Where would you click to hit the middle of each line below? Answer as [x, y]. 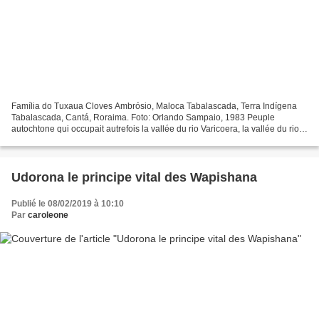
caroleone [48, 215]
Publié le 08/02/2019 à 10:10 [68, 203]
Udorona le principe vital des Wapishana [134, 177]
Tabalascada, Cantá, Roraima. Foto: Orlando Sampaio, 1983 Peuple [143, 117]
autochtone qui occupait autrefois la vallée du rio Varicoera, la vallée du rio [155, 129]
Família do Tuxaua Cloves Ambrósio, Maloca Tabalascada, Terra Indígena [154, 106]
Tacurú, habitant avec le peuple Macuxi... [90, 140]
